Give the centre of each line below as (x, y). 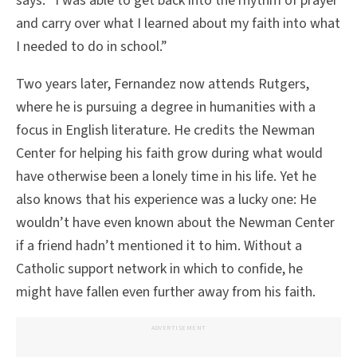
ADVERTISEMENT (178, 328)
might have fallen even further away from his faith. (167, 292)
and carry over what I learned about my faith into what (178, 23)
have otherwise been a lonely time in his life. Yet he (166, 176)
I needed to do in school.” (92, 46)
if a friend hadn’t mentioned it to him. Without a (159, 245)
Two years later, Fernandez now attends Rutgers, (163, 84)
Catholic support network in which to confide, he (159, 269)
